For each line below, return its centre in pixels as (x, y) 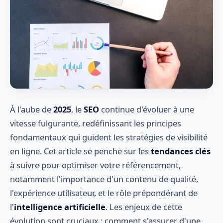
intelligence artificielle (60, 207)
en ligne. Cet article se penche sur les (80, 151)
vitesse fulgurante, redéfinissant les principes (96, 123)
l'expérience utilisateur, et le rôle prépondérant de (104, 193)
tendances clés (181, 151)
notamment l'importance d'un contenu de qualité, (104, 179)
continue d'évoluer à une (147, 110)
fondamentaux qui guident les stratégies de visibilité (109, 137)
